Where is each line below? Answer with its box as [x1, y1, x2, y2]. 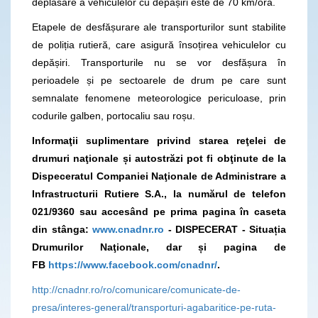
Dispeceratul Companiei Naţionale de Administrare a [32, 170, 286, 182]
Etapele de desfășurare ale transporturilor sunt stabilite [32, 21, 286, 33]
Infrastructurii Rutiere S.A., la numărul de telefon [32, 187, 286, 199]
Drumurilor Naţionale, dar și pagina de [32, 241, 286, 253]
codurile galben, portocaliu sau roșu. [32, 109, 195, 121]
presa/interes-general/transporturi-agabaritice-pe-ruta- [32, 301, 276, 313]
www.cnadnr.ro [92, 223, 164, 235]
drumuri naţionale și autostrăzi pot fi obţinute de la [32, 152, 286, 164]
